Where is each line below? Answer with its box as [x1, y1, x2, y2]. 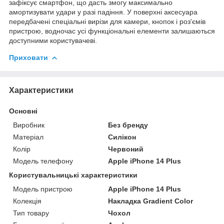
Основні [9, 106, 37, 115]
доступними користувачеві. [9, 36, 97, 44]
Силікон [108, 132, 136, 141]
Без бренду [108, 120, 148, 129]
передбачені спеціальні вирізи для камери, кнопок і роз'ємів [9, 17, 205, 25]
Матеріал [13, 132, 43, 141]
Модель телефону [13, 156, 73, 165]
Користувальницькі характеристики [9, 170, 137, 179]
